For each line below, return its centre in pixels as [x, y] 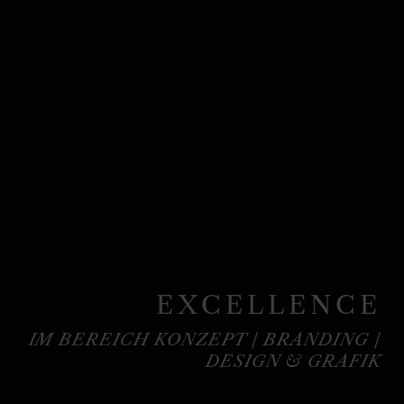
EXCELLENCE [268, 305]
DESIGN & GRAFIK [293, 361]
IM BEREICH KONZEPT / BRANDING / [205, 340]
